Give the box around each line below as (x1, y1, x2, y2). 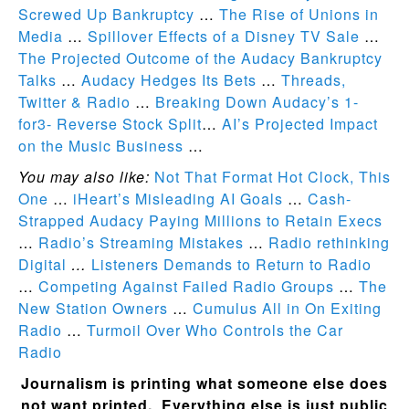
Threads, (281, 69, 346, 90)
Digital (18, 254, 67, 275)
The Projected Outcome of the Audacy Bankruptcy (18, 47, 383, 68)
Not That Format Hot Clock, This (154, 166, 391, 187)
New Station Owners (18, 298, 168, 319)
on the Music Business (18, 135, 184, 156)
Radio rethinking (268, 232, 390, 253)
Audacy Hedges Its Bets (81, 69, 257, 90)
